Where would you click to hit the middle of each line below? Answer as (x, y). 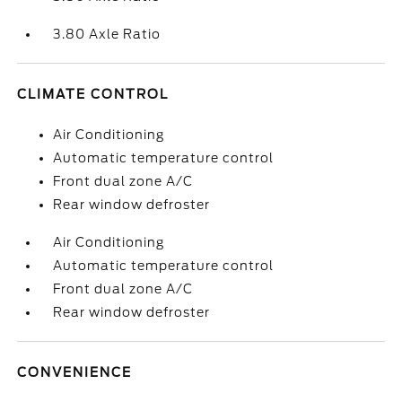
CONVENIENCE (75, 372)
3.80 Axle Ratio (107, 34)
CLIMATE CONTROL (93, 94)
